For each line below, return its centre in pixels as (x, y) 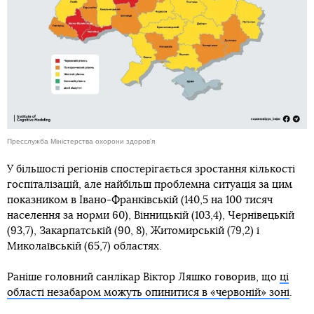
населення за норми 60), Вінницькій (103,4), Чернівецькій (151, 216)
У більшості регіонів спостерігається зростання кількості (151, 170)
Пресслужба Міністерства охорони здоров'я (81, 142)
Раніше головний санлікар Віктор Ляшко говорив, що (143, 278)
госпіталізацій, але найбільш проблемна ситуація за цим (150, 185)
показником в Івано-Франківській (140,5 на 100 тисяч (140, 200)
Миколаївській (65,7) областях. (84, 247)
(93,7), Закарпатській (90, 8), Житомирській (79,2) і (133, 231)
